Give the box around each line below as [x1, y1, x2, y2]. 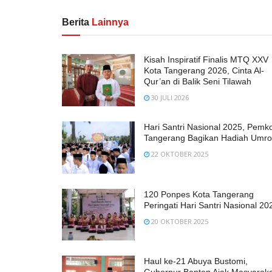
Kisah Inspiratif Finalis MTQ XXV [144, 55, 268, 64]
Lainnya [92, 17, 129, 27]
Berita [62, 17, 92, 27]
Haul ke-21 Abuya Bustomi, [144, 256, 248, 267]
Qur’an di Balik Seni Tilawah [144, 76, 251, 86]
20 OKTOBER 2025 [149, 216, 208, 226]
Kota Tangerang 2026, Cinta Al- [144, 66, 264, 75]
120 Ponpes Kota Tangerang [144, 189, 254, 199]
